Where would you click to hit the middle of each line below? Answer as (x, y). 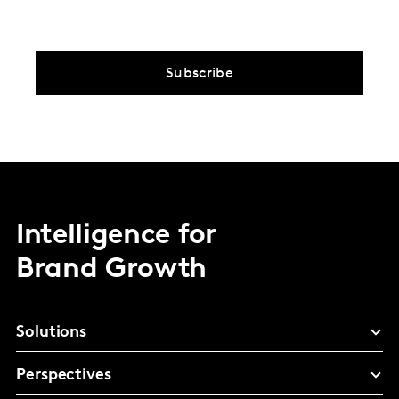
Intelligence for (116, 236)
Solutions (52, 332)
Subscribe (199, 73)
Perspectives (64, 375)
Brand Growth (112, 269)
